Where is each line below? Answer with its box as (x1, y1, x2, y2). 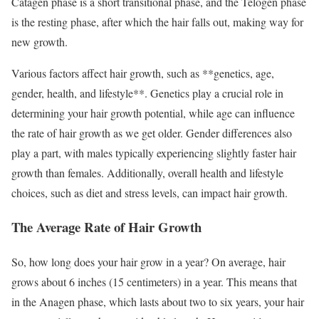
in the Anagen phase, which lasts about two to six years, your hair (11, 293, 304, 309)
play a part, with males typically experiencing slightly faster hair (11, 145, 296, 160)
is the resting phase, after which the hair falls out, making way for (11, 14, 303, 29)
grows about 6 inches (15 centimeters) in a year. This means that (11, 273, 297, 289)
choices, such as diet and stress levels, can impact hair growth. (11, 184, 288, 200)
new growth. (11, 33, 68, 49)
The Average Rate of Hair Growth (11, 217, 202, 237)
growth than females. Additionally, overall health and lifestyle (11, 164, 283, 180)
